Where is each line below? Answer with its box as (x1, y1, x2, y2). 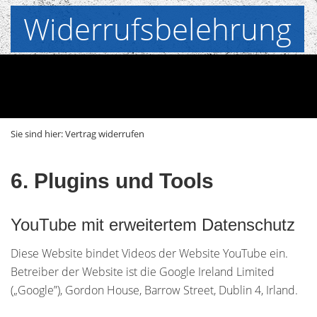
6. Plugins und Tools (11, 169, 214, 192)
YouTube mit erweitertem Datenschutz (11, 215, 295, 234)
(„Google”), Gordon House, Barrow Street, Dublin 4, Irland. (11, 282, 298, 298)
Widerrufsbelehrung (23, 8, 292, 49)
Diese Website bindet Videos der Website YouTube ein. (11, 246, 288, 261)
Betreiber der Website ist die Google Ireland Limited (11, 264, 275, 279)
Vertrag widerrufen (65, 127, 144, 140)
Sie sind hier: (11, 127, 65, 140)
